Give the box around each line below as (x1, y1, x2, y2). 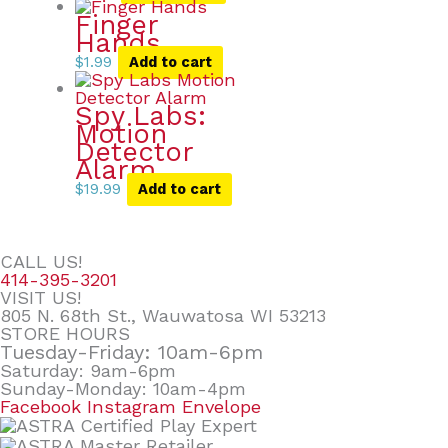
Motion (74, 118, 167, 151)
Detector (74, 136, 193, 169)
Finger (74, 9, 158, 42)
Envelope (182, 396, 261, 418)
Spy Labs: (74, 100, 206, 133)
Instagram (87, 396, 176, 418)
